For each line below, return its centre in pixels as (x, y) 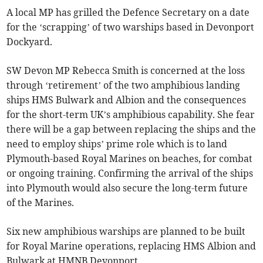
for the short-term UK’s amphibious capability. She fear (131, 115)
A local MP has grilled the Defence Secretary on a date (128, 13)
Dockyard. (30, 42)
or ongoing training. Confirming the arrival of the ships (130, 173)
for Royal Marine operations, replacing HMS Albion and (131, 246)
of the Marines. (41, 203)
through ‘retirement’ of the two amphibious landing (124, 85)
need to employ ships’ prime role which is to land (117, 144)
